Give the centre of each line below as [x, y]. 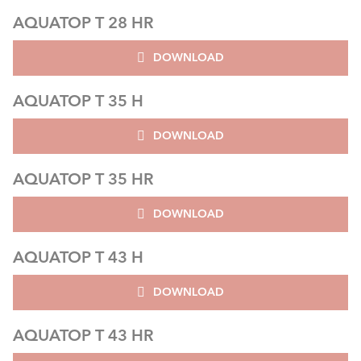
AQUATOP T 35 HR [83, 178]
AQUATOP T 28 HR [83, 22]
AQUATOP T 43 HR [83, 334]
